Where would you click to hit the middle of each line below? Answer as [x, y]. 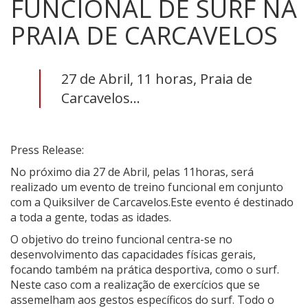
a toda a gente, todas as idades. [91, 217]
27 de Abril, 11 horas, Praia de [156, 78]
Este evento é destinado [232, 202]
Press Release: [47, 150]
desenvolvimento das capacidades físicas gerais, [133, 254]
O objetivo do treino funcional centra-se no [121, 239]
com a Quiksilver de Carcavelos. [90, 202]
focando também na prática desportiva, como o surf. [145, 269]
